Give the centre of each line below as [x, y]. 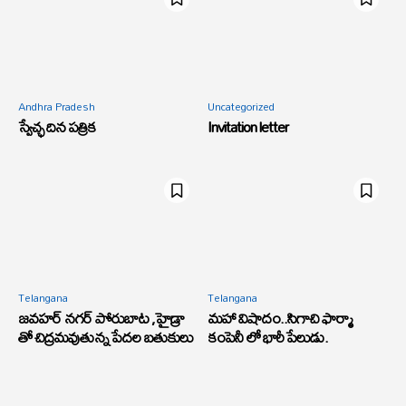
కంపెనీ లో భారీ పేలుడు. [268, 337]
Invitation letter [248, 126]
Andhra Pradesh [57, 106]
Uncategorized [241, 106]
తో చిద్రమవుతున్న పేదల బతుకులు [106, 337]
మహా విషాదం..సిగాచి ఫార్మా [280, 318]
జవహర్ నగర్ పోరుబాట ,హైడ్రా [101, 318]
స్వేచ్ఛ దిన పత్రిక [57, 126]
